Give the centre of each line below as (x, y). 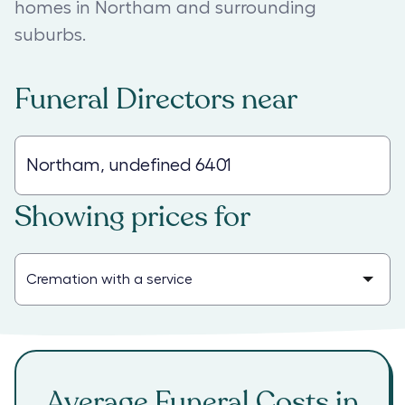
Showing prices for (132, 217)
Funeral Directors (125, 99)
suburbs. (50, 35)
